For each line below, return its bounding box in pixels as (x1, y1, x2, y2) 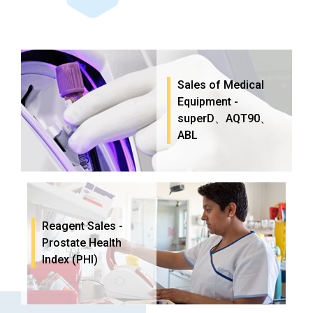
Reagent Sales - (42, 219, 123, 233)
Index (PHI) (42, 253, 98, 267)
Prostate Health (42, 236, 122, 250)
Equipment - (177, 95, 238, 109)
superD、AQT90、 (177, 112, 271, 126)
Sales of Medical (177, 78, 264, 92)
